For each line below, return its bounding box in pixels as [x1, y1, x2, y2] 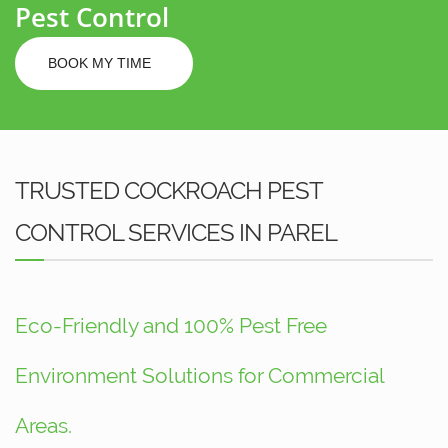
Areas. [15, 413, 72, 439]
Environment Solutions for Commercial [15, 363, 384, 389]
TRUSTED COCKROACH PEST [15, 176, 323, 206]
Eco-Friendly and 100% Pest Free [15, 313, 327, 339]
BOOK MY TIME [48, 55, 155, 72]
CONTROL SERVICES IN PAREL [15, 218, 337, 248]
